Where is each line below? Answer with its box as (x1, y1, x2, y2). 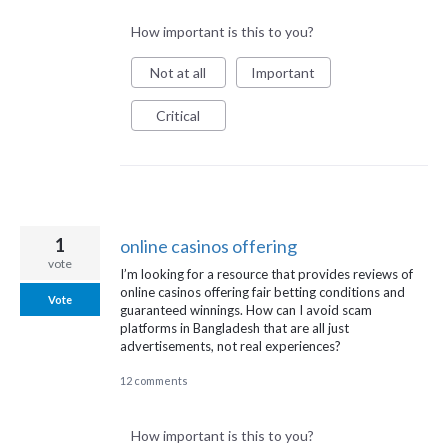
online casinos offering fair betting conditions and (120, 284, 405, 301)
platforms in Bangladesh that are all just (120, 320, 349, 337)
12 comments (120, 373, 188, 387)
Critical (156, 106, 201, 124)
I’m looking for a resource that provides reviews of (120, 266, 413, 283)
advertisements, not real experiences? (120, 338, 341, 355)
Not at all (150, 63, 207, 81)
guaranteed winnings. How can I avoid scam (120, 302, 372, 319)
